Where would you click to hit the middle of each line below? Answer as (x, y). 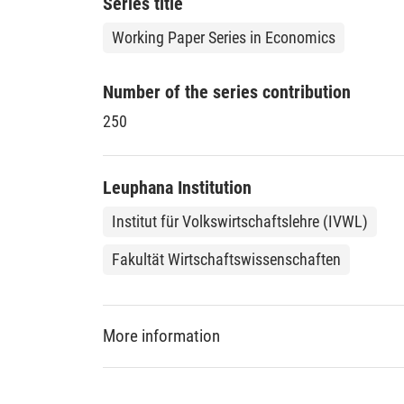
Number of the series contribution (227, 92)
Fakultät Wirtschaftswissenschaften (226, 259)
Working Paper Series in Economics (224, 37)
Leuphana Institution (177, 187)
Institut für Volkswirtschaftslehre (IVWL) (240, 221)
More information (161, 336)
